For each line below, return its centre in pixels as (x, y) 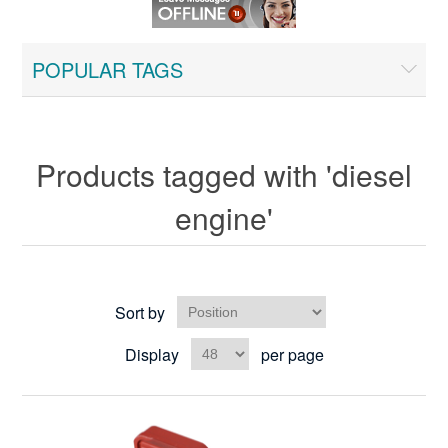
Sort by (139, 312)
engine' (224, 217)
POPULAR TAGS (108, 69)
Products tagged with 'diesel (224, 174)
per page (292, 354)
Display (151, 354)
